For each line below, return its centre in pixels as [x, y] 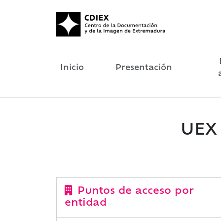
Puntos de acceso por [134, 191]
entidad [86, 203]
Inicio [72, 68]
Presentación [144, 68]
